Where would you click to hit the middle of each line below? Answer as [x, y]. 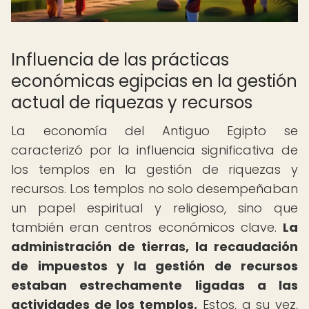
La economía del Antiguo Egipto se [154, 131]
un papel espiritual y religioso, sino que [154, 208]
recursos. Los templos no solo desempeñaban [154, 189]
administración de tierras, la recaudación [154, 247]
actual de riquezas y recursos [132, 102]
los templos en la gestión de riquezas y [154, 169]
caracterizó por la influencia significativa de [154, 150]
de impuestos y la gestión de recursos [154, 266]
